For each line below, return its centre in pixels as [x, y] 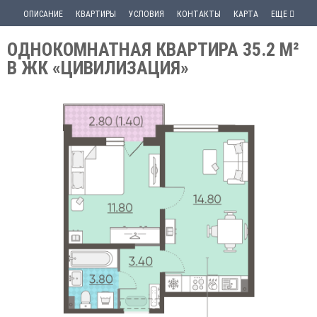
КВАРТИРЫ [96, 14]
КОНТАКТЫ [198, 14]
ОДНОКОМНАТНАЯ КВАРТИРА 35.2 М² [153, 50]
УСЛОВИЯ [146, 14]
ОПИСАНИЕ [43, 14]
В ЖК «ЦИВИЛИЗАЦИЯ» [98, 68]
